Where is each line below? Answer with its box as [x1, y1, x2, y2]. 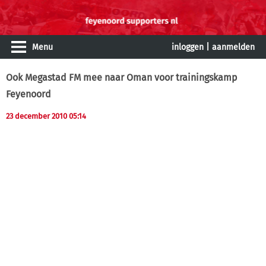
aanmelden [212, 42, 255, 52]
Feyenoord [6, 88, 51, 100]
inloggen [172, 42, 204, 52]
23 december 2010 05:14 [6, 112, 86, 121]
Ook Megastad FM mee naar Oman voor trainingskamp [6, 72, 237, 83]
